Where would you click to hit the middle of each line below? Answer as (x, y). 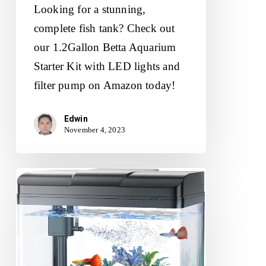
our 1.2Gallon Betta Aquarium (105, 47)
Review (33, 234)
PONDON (40, 177)
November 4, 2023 (95, 130)
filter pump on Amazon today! (104, 85)
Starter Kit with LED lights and (107, 66)
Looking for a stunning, (90, 9)
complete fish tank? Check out (104, 28)
